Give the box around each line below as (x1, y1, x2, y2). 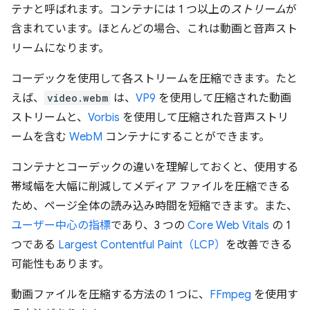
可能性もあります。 (11, 257, 109, 271)
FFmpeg (210, 288, 251, 302)
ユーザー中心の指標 (11, 219, 111, 232)
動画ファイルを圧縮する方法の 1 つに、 (11, 288, 210, 302)
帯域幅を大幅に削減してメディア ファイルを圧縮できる (11, 180, 290, 194)
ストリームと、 (11, 111, 88, 125)
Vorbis (88, 111, 120, 125)
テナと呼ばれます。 (11, 3, 109, 17)
